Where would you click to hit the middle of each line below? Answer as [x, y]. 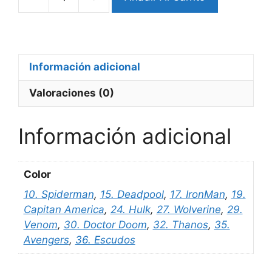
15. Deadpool [132, 194]
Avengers [46, 240]
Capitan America [64, 209]
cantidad [130, 49]
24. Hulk [130, 209]
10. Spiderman [59, 194]
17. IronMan [197, 194]
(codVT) [128, 34]
